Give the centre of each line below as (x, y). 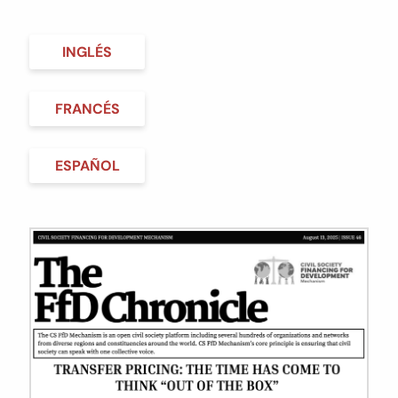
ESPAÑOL (87, 165)
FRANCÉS (87, 108)
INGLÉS (87, 52)
